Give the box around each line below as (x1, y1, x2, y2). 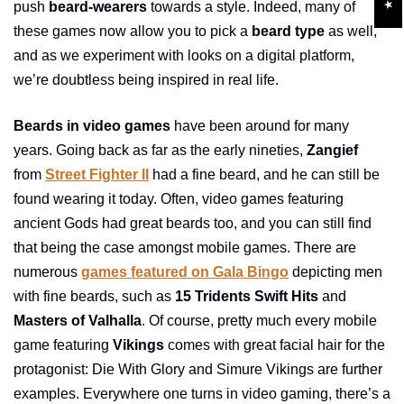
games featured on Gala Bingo (81, 264, 289, 280)
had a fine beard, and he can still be (149, 167, 380, 183)
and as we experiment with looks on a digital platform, (14, 48, 354, 64)
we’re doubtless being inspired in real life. (14, 72, 279, 88)
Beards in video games (14, 118, 170, 134)
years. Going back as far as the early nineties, (14, 142, 307, 159)
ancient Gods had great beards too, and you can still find (14, 216, 372, 232)
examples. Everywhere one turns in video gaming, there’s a (14, 386, 390, 402)
